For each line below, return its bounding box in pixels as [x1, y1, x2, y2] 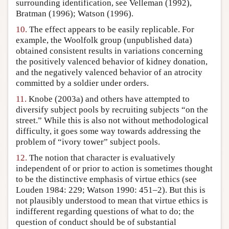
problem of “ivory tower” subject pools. [16, 137, 160, 147]
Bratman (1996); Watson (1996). [16, 9, 133, 19]
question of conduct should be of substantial [16, 217, 176, 227]
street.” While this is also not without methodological [16, 116, 209, 126]
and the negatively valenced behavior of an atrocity [16, 67, 202, 78]
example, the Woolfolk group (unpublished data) [16, 35, 192, 45]
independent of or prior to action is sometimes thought [16, 164, 213, 174]
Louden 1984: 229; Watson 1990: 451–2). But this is [16, 185, 205, 195]
